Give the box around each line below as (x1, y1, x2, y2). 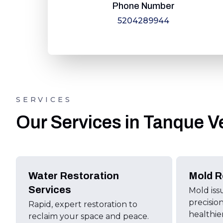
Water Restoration (28, 170, 119, 181)
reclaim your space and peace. (28, 212, 149, 221)
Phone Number (112, 1, 175, 11)
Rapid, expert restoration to (28, 200, 137, 209)
